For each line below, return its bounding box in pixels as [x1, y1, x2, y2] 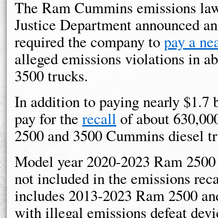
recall [82, 108, 116, 129]
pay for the [15, 108, 82, 129]
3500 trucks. [15, 65, 88, 86]
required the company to [15, 31, 164, 52]
